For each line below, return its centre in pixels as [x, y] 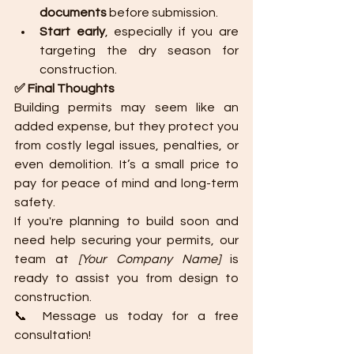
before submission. [162, 13]
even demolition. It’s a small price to [126, 164]
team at [46, 259]
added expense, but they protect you [126, 126]
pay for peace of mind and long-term [126, 183]
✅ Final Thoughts [64, 88]
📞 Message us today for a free [126, 316]
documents [73, 13]
